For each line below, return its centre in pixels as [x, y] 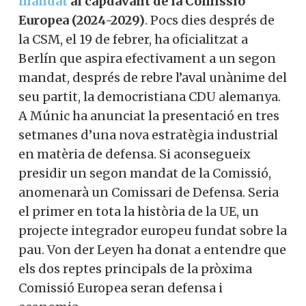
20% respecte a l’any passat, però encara [141, 21]
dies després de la [73, 148]
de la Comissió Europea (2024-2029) [129, 129]
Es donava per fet [71, 72]
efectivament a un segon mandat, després [146, 186]
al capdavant [233, 110]
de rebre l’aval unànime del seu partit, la [140, 206]
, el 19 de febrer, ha [211, 148]
